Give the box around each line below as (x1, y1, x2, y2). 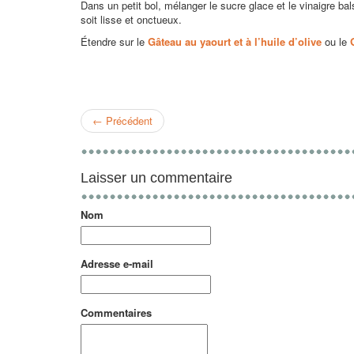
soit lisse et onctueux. (81, 12, 182, 27)
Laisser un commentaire (81, 170, 232, 186)
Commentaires (81, 305, 152, 320)
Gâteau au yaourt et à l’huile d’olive (148, 34, 322, 49)
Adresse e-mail (81, 256, 153, 271)
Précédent (106, 113, 153, 128)
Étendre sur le (81, 34, 148, 49)
